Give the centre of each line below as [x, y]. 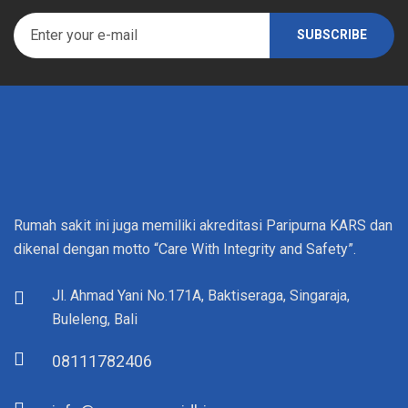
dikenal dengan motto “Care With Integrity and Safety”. [185, 249]
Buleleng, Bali [95, 319]
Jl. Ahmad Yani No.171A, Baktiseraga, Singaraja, [201, 295]
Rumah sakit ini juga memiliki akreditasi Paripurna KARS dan [203, 225]
